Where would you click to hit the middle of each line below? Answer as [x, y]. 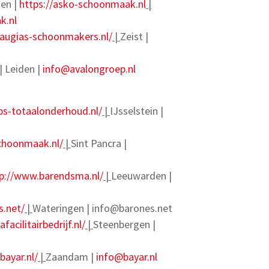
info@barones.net [132, 208]
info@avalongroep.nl [89, 69]
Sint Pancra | [99, 143]
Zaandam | [71, 257]
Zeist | [134, 36]
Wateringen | [62, 208]
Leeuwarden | [141, 176]
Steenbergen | [124, 224]
